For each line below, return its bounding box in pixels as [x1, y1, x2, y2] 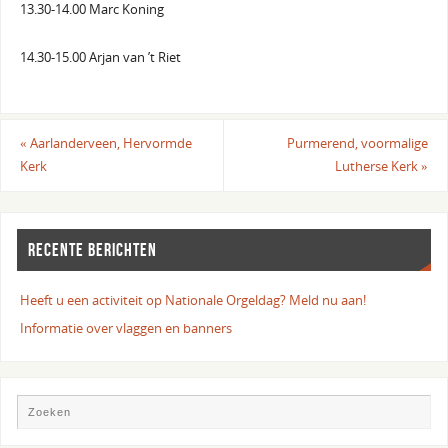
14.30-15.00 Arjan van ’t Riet [19, 48, 181, 66]
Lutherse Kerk [335, 158, 422, 176]
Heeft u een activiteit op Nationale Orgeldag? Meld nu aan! [20, 291, 367, 309]
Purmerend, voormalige [287, 135, 429, 153]
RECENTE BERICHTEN [28, 240, 158, 261]
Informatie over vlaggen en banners [20, 319, 233, 337]
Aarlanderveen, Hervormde [26, 135, 192, 153]
